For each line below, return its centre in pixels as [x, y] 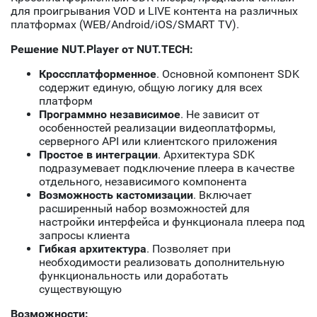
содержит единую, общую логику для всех [151, 88]
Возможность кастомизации [116, 195]
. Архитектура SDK [206, 155]
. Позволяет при [189, 249]
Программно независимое [110, 115]
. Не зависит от [220, 115]
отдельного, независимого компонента [143, 182]
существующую [80, 289]
